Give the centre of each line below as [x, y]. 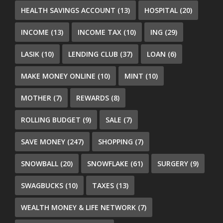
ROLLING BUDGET [51, 119]
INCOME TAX [100, 32]
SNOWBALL [40, 163]
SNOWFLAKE [108, 163]
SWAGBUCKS [42, 185]
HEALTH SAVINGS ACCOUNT [68, 10]
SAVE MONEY [43, 141]
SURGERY [173, 163]
